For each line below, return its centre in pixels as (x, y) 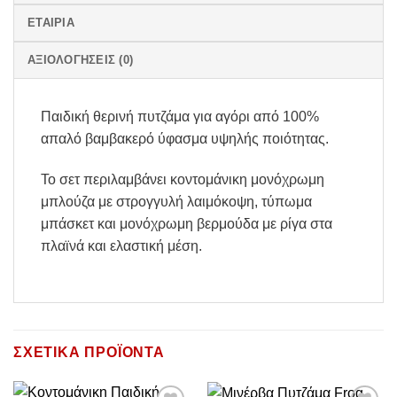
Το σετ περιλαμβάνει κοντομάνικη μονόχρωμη (183, 180)
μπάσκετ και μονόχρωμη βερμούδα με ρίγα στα (187, 224)
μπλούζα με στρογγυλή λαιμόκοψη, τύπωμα (176, 202)
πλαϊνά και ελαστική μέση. (121, 246)
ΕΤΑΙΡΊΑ (51, 23)
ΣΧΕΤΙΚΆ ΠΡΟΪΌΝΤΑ (89, 352)
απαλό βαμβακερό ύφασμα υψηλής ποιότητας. (185, 139)
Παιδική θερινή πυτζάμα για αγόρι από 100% (180, 117)
